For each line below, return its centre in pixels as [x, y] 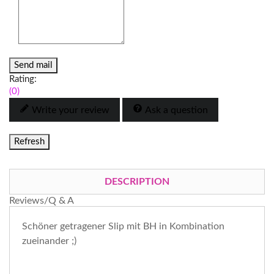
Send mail [33, 65]
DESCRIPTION [137, 182]
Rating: [23, 80]
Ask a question [176, 110]
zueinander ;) [49, 241]
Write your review [71, 110]
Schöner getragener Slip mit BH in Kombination [123, 227]
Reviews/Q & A [42, 201]
